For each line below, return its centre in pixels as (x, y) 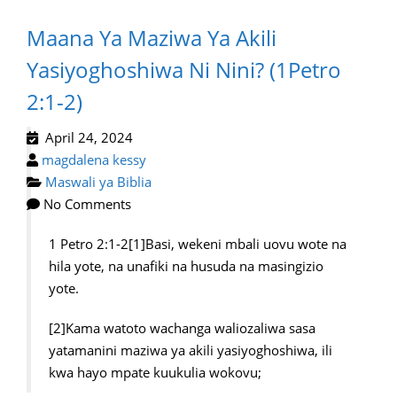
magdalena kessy (94, 160)
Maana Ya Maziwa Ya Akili (152, 38)
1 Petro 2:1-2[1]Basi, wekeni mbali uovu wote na (198, 244)
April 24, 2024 (86, 137)
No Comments (86, 204)
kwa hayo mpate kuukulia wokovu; (155, 372)
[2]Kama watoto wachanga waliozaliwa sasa (182, 328)
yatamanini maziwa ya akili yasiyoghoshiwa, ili (191, 350)
